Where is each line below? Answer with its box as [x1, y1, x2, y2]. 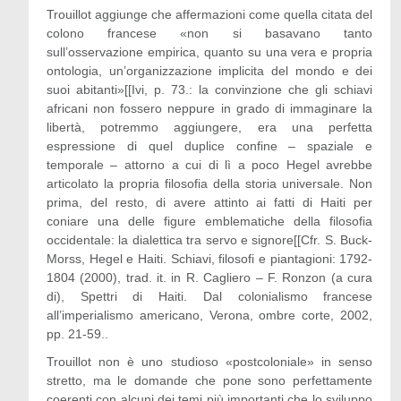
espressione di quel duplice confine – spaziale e [46, 139, 373, 153]
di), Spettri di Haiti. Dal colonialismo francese [46, 289, 373, 303]
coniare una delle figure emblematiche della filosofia [46, 214, 373, 228]
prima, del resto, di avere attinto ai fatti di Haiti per [46, 195, 373, 209]
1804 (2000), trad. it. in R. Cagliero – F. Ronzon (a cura [46, 270, 373, 285]
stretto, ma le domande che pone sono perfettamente [46, 373, 373, 388]
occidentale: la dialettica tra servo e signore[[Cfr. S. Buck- [46, 233, 373, 247]
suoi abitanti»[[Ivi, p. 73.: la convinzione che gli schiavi [46, 82, 373, 97]
